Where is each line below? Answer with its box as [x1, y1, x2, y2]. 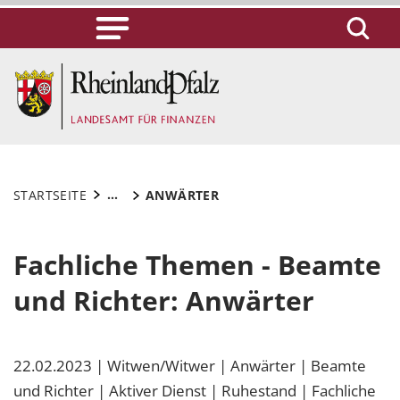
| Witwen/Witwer [96, 354, 215, 376]
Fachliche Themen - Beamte [13, 246, 381, 283]
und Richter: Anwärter [13, 281, 314, 319]
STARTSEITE [13, 186, 87, 204]
